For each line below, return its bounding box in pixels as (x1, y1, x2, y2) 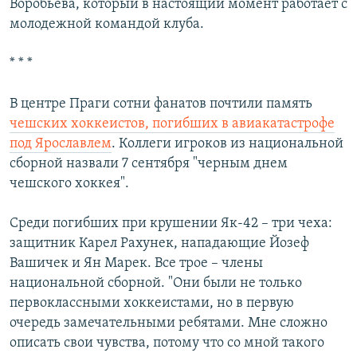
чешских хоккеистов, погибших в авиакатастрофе (10, 116, 335, 132)
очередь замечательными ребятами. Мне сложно (10, 316, 328, 331)
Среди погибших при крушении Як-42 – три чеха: (10, 216, 332, 232)
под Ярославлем (10, 136, 112, 152)
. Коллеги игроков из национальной (112, 136, 343, 152)
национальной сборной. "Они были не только (10, 276, 302, 292)
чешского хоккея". (10, 176, 129, 192)
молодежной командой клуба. (10, 17, 204, 33)
